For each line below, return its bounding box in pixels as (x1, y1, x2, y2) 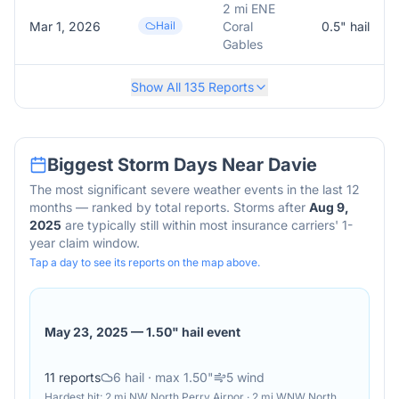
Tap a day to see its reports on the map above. (29, 256, 260, 269)
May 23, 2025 (45, 323, 128, 339)
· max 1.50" (144, 370, 214, 385)
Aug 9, (309, 199, 349, 215)
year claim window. (29, 235, 140, 250)
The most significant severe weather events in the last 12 (29, 182, 360, 197)
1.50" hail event (146, 323, 240, 339)
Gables (223, 37, 263, 52)
